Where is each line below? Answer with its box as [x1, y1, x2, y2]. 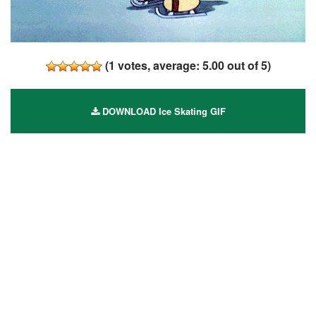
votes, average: [114, 56, 202, 73]
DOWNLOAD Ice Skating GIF [99, 104, 226, 118]
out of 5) [224, 56, 271, 73]
